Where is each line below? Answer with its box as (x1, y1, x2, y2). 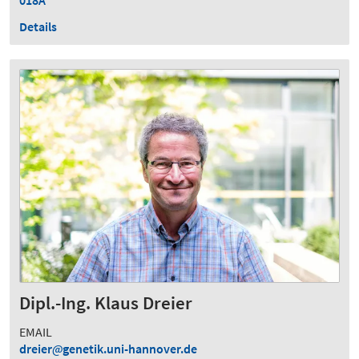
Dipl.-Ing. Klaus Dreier (19, 291, 192, 314)
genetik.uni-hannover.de (63, 340, 197, 357)
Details (19, 18, 57, 34)
